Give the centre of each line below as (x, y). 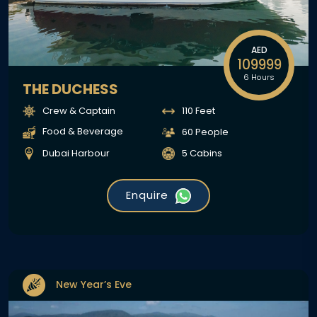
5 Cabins (202, 153)
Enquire (147, 195)
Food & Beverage (83, 132)
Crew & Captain (79, 110)
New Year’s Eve (94, 285)
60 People (205, 132)
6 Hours (259, 77)
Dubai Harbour (76, 153)
